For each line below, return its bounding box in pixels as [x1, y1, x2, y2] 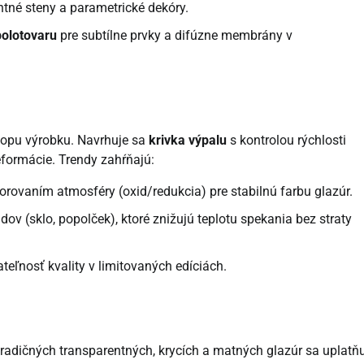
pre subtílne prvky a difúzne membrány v [57, 27, 292, 43]
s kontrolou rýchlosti [227, 132, 346, 148]
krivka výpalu [149, 132, 227, 148]
